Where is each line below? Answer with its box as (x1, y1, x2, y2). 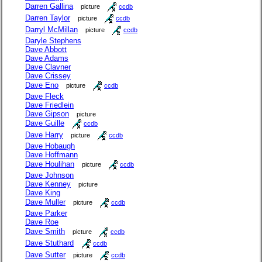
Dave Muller (25, 198, 65, 207)
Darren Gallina (25, 2, 73, 11)
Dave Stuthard (25, 239, 74, 248)
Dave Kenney (25, 180, 71, 189)
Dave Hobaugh (25, 142, 75, 151)
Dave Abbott (25, 45, 67, 54)
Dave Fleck (25, 92, 64, 101)
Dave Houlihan (25, 160, 74, 169)
